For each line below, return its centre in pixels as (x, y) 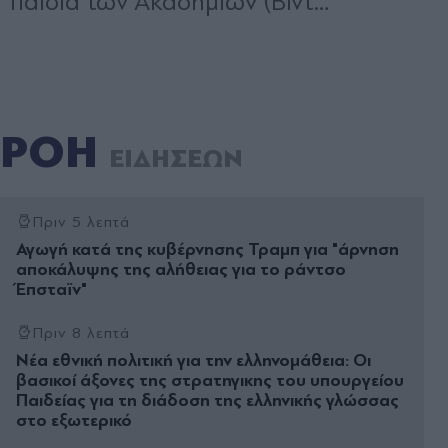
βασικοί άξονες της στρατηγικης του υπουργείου (210, 380)
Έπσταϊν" (51, 289)
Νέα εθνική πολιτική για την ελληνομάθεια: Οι (193, 360)
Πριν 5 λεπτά (81, 221)
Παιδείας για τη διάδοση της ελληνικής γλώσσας (207, 400)
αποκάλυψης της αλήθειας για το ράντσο (181, 269)
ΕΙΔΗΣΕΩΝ (176, 158)
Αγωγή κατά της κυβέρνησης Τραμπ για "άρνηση (207, 249)
